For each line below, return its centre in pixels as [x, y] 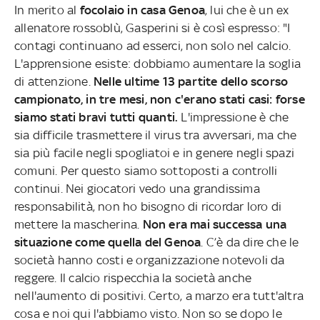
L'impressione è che [234, 117]
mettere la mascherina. [79, 224]
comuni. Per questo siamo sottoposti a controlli [146, 170]
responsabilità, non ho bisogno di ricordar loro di [148, 206]
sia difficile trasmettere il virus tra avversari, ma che [156, 135]
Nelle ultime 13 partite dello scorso [191, 81]
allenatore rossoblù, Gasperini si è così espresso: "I [152, 27]
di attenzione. [54, 81]
